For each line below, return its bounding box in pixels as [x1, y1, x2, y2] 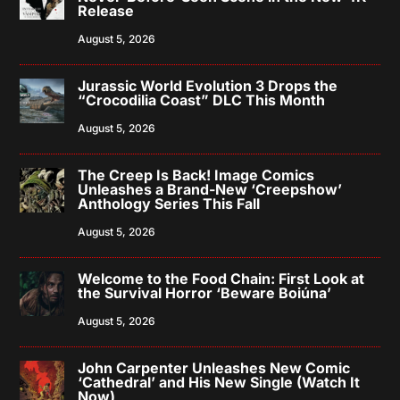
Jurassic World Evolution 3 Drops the [78, 77, 338, 96]
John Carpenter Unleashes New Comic [78, 359, 351, 378]
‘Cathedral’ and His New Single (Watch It [78, 373, 361, 392]
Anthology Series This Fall [78, 195, 261, 213]
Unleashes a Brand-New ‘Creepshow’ [78, 180, 343, 199]
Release [78, 2, 135, 21]
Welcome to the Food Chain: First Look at [78, 270, 365, 288]
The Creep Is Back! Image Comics [78, 166, 315, 185]
